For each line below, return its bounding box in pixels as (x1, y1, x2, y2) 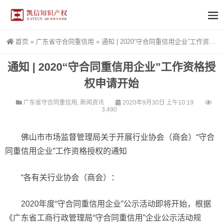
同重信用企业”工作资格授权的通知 (5, 147, 127, 155)
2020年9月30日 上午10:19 (121, 99, 195, 106)
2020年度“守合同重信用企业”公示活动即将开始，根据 (21, 200, 211, 208)
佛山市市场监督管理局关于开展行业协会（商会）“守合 (21, 133, 215, 141)
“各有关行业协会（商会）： (21, 173, 119, 182)
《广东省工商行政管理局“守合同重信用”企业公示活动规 (5, 214, 201, 222)
